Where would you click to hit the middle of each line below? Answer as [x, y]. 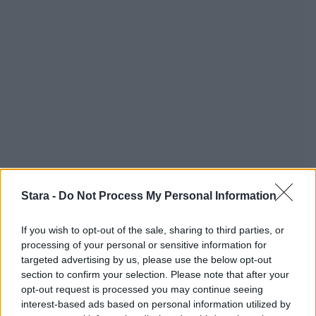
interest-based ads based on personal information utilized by [156, 304]
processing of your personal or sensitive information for [144, 245]
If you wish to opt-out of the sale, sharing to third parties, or [153, 230]
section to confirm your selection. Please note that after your [155, 274]
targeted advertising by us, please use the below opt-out [146, 260]
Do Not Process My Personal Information [168, 196]
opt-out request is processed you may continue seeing [142, 289]
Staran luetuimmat [83, 297]
